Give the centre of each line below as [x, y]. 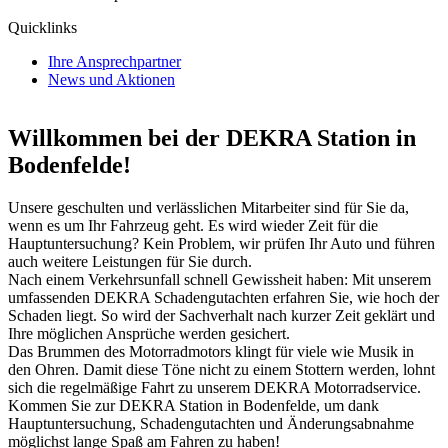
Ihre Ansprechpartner [114, 61]
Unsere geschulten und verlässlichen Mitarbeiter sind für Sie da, [208, 207]
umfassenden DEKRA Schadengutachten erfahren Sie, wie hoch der [223, 297]
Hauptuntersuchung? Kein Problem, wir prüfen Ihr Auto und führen [221, 243]
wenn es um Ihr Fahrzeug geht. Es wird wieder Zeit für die [193, 225]
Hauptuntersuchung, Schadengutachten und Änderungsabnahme [211, 423]
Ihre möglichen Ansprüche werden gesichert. [149, 333]
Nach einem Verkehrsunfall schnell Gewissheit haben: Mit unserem [219, 279]
